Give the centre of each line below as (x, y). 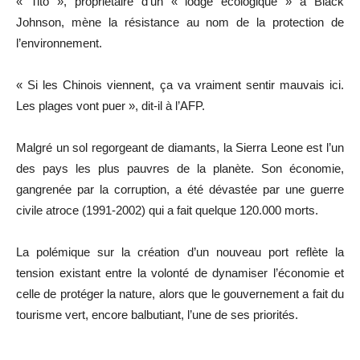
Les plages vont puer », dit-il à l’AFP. (110, 106)
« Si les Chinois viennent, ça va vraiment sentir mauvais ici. (180, 85)
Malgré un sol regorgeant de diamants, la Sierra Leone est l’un (180, 148)
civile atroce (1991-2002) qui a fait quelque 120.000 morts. (167, 211)
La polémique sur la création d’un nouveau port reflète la (180, 252)
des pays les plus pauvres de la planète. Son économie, (180, 169)
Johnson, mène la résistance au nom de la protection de (180, 22)
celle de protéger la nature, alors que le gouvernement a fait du (180, 294)
